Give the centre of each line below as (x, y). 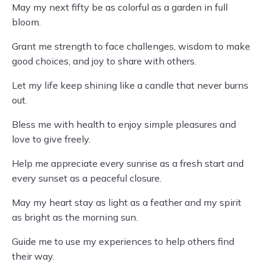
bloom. (26, 22)
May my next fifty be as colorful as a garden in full (120, 7)
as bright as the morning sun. (75, 217)
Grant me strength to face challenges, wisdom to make (131, 46)
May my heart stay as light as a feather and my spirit (127, 202)
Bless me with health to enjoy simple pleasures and (124, 124)
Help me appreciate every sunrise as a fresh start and (128, 163)
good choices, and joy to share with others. (104, 61)
